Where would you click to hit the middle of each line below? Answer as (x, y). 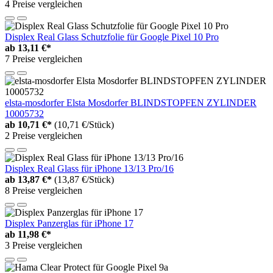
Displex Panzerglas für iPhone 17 (69, 223)
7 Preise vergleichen (44, 58)
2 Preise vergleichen (44, 135)
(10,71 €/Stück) (84, 124)
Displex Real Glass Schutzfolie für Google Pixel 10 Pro (112, 37)
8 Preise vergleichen (44, 190)
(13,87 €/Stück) (84, 179)
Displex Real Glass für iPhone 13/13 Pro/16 (89, 168)
